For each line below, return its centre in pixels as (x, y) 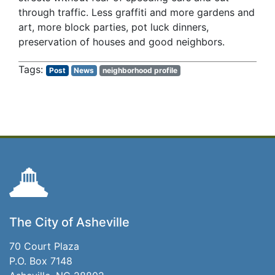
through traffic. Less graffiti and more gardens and (137, 12)
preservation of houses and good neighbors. (122, 42)
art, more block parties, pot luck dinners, (114, 27)
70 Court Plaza (44, 246)
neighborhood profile (140, 70)
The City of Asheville (69, 222)
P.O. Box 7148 (41, 261)
